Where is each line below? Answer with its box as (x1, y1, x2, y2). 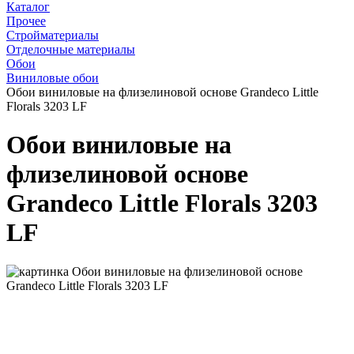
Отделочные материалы (6, 42, 135, 56)
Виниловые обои (6, 70, 99, 85)
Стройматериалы (6, 28, 99, 42)
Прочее (6, 13, 46, 28)
